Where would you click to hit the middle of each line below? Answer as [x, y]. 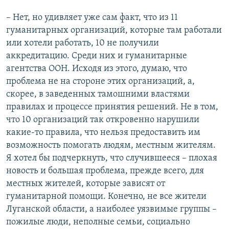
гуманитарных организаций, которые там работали [114, 31]
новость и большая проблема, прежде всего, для [105, 171]
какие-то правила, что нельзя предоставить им [103, 133]
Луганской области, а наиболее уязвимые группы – [111, 210]
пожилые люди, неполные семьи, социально [98, 222]
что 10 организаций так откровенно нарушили [103, 120]
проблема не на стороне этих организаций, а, [100, 82]
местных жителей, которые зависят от [86, 184]
